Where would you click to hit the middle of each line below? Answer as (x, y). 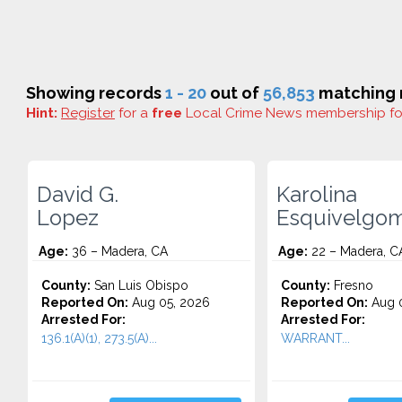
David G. (78, 195)
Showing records (96, 93)
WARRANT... (315, 338)
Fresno (351, 285)
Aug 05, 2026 (169, 302)
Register (88, 113)
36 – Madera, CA (118, 251)
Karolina (316, 195)
